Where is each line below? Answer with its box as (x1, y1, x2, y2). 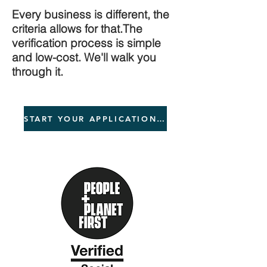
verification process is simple (12, 36, 161, 50)
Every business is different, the (12, 7, 169, 21)
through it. (12, 64, 63, 79)
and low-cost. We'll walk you (12, 50, 156, 64)
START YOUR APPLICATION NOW (157, 114, 165, 123)
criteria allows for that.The (12, 21, 142, 36)
